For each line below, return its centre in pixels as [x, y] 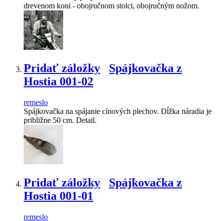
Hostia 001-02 [58, 81]
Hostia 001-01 [58, 196]
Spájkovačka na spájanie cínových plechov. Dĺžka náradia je [118, 111]
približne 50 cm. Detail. [60, 120]
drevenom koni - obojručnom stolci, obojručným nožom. [111, 6]
